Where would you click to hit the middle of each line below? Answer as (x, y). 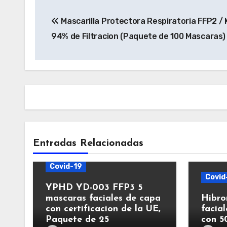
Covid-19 (66, 166)
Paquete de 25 (77, 220)
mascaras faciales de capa (103, 198)
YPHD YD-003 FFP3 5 (94, 188)
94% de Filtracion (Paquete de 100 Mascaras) (138, 36)
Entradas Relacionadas (88, 143)
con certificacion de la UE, (103, 209)
